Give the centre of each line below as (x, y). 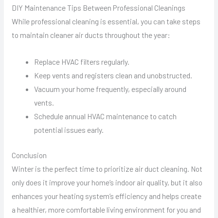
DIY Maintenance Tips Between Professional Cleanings (98, 8)
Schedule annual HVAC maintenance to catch (106, 116)
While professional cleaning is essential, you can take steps (106, 21)
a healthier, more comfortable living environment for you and (106, 209)
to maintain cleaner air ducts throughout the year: (91, 35)
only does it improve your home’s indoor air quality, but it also (107, 182)
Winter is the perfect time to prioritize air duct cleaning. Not (107, 168)
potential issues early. (69, 130)
